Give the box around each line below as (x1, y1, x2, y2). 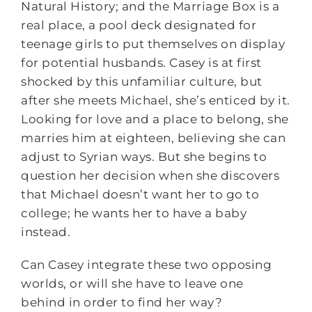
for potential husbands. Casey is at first (21, 55, 262, 70)
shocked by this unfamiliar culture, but (21, 74, 263, 88)
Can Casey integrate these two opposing (21, 257, 272, 272)
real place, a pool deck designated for (21, 17, 257, 32)
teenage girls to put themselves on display (21, 36, 286, 51)
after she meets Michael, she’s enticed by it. (21, 93, 290, 107)
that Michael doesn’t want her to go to (21, 187, 260, 201)
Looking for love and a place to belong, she (21, 111, 289, 126)
